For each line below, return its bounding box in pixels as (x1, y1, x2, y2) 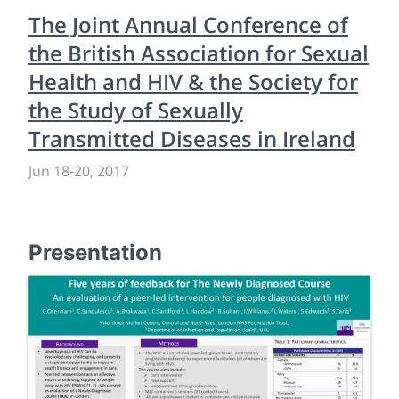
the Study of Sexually (28, 95, 243, 125)
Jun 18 (28, 161, 69, 181)
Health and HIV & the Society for (28, 67, 358, 96)
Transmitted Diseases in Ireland (28, 124, 355, 153)
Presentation (28, 240, 162, 265)
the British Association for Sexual (28, 38, 369, 68)
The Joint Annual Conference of (28, 10, 348, 39)
